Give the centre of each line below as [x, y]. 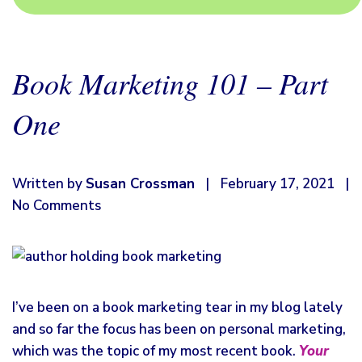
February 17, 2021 [278, 184]
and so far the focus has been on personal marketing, [179, 329]
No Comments [57, 206]
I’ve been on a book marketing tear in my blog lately [177, 307]
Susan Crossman [140, 184]
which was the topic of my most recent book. [156, 351]
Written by [49, 184]
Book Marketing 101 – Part [170, 83]
